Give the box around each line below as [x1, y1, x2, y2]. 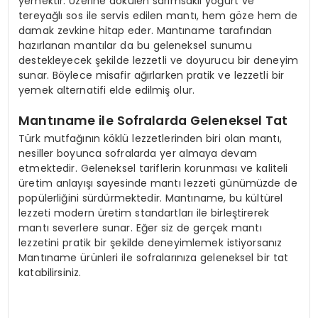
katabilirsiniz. [18, 265, 82, 280]
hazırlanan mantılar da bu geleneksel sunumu [18, 38, 252, 53]
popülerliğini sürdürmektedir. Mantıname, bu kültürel [18, 191, 283, 206]
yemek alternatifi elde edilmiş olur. [18, 82, 195, 97]
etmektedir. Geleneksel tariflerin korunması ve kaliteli [18, 161, 288, 176]
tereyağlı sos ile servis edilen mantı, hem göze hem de [18, 8, 298, 23]
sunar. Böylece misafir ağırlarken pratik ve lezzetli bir [18, 67, 284, 82]
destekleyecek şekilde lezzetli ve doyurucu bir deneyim [18, 53, 298, 67]
